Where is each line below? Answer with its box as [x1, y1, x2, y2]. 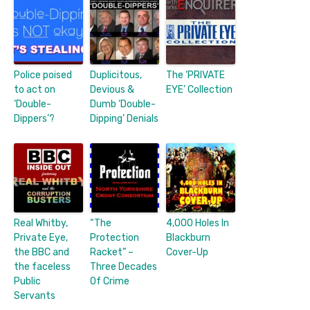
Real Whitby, [14, 217, 68, 229]
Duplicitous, [90, 69, 142, 81]
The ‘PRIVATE [166, 69, 225, 81]
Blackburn [166, 231, 210, 244]
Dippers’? [14, 112, 55, 125]
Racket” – [90, 246, 134, 258]
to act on [14, 83, 55, 95]
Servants [14, 289, 55, 302]
